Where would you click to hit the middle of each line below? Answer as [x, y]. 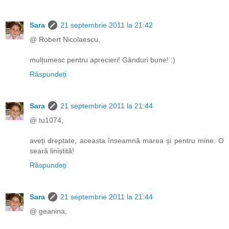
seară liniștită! [52, 151]
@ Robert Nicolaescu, [65, 39]
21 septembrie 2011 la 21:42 [107, 25]
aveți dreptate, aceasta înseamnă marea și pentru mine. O [127, 140]
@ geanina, [48, 211]
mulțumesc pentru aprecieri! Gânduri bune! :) [102, 60]
